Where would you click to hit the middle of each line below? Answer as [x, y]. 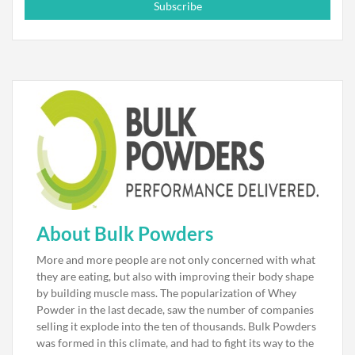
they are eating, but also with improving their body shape [175, 276]
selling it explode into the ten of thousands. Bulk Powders [176, 326]
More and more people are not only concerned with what [176, 260]
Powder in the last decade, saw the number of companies [175, 309]
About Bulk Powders [125, 233]
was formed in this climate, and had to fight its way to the [175, 343]
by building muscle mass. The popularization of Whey [166, 293]
